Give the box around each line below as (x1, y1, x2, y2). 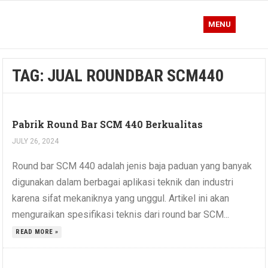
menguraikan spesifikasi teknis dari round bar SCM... (12, 209, 230, 220)
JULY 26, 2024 (12, 137, 59, 145)
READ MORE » (16, 228, 59, 236)
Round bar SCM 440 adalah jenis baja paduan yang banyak (12, 160, 252, 172)
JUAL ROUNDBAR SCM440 (47, 66, 224, 86)
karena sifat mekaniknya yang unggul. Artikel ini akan (12, 193, 230, 204)
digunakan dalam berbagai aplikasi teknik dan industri (12, 176, 234, 188)
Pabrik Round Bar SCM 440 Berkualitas (12, 118, 203, 130)
